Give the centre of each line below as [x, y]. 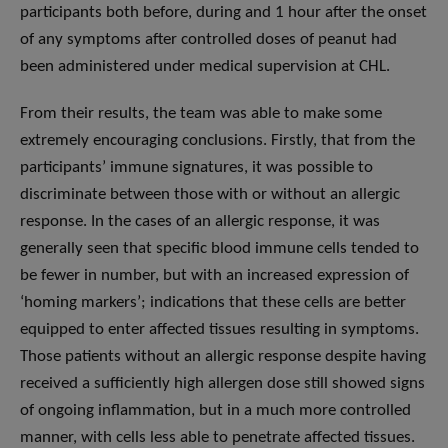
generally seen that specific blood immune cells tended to [219, 249]
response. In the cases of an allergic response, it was [200, 222]
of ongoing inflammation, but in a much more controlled [215, 411]
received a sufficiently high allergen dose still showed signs [222, 384]
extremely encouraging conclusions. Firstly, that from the [217, 141]
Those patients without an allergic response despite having [223, 357]
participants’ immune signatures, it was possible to [196, 168]
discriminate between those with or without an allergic [210, 195]
